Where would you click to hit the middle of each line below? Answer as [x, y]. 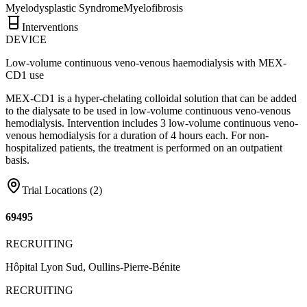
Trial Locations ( [58, 190]
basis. [17, 160]
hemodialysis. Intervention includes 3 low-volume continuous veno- [152, 123]
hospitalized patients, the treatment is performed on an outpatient [144, 147]
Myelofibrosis [153, 8]
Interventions [50, 27]
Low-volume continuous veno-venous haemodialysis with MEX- [146, 62]
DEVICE [26, 39]
